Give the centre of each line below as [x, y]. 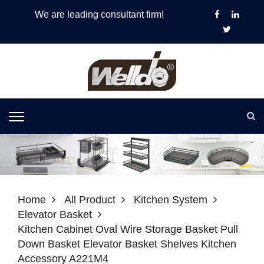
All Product [90, 199]
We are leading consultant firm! [99, 14]
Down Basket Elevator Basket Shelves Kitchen [127, 244]
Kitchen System [171, 199]
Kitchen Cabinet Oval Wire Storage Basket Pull [128, 229]
